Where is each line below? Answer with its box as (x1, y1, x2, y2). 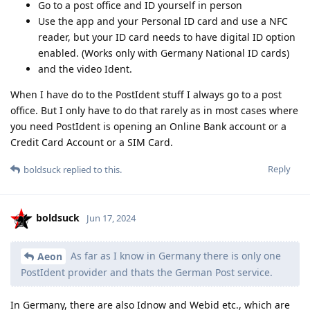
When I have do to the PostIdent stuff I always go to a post (10, 87, 282, 101)
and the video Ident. (38, 62, 132, 75)
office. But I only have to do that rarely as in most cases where (10, 103, 298, 117)
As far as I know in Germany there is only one (68, 248, 281, 262)
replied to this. (61, 163, 122, 176)
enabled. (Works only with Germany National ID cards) (38, 46, 289, 60)
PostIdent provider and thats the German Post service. (21, 266, 273, 280)
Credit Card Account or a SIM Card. (10, 135, 173, 149)
